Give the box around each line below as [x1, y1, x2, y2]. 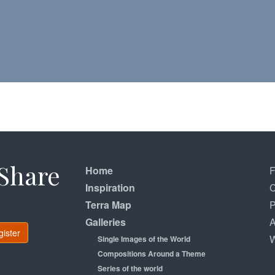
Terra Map [85, 198, 131, 212]
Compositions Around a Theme [98, 248, 206, 259]
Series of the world [98, 263, 163, 274]
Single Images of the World [98, 233, 190, 244]
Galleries [85, 215, 126, 229]
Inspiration [85, 180, 135, 195]
